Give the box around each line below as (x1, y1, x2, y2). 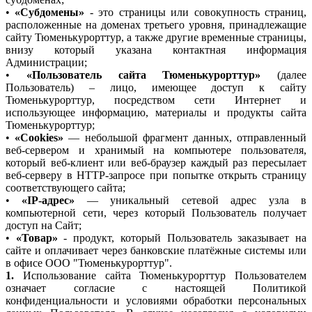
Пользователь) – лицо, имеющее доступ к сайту (6, 81, 306, 94)
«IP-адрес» (22, 194, 75, 207)
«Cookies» (15, 132, 64, 144)
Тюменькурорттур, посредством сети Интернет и (6, 94, 306, 107)
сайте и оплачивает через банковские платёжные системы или (6, 244, 306, 257)
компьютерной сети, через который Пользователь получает (6, 207, 306, 219)
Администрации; (6, 56, 87, 69)
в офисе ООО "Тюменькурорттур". (6, 257, 172, 270)
